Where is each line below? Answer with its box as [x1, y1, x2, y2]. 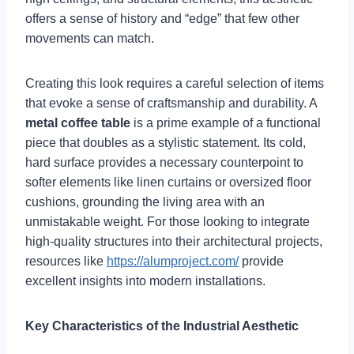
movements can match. [25, 32, 154, 46]
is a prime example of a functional [130, 116, 321, 130]
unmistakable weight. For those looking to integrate [25, 215, 310, 229]
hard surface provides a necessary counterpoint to [25, 156, 303, 170]
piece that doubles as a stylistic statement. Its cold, [25, 136, 306, 150]
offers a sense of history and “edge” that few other [25, 12, 299, 26]
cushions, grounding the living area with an [25, 195, 265, 209]
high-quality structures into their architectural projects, [25, 235, 322, 249]
